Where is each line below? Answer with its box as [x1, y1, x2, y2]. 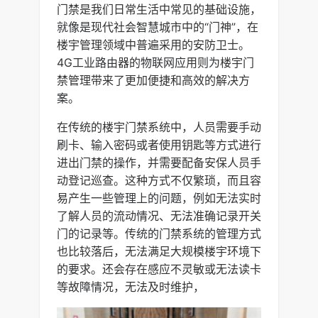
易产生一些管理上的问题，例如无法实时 [57, 190, 261, 205]
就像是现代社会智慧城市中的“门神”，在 [57, 19, 258, 34]
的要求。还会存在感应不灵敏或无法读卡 [57, 261, 261, 276]
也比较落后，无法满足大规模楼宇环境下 [57, 243, 261, 258]
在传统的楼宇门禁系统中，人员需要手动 [57, 119, 261, 134]
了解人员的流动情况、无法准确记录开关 [57, 208, 261, 223]
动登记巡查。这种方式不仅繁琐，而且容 [57, 172, 261, 187]
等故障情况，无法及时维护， [57, 279, 204, 294]
